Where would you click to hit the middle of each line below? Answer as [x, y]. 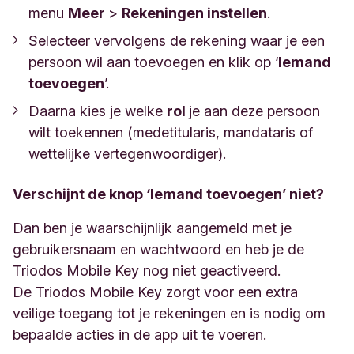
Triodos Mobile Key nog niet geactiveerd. [147, 271]
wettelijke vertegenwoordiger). [127, 154]
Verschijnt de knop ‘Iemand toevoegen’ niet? [168, 194]
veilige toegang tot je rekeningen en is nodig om [169, 313]
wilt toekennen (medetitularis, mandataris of [171, 132]
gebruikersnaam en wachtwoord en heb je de [158, 249]
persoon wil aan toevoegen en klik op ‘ [153, 62]
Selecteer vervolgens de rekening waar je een [177, 41]
